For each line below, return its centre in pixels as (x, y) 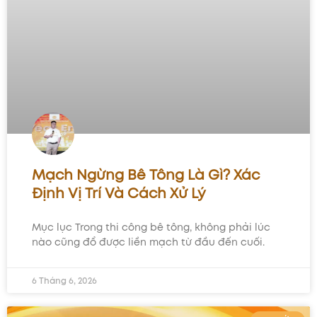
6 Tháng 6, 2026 (64, 280)
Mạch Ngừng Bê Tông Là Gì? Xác (146, 174)
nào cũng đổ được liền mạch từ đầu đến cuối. (148, 242)
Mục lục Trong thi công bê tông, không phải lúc (151, 227)
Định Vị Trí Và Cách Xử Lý (119, 193)
